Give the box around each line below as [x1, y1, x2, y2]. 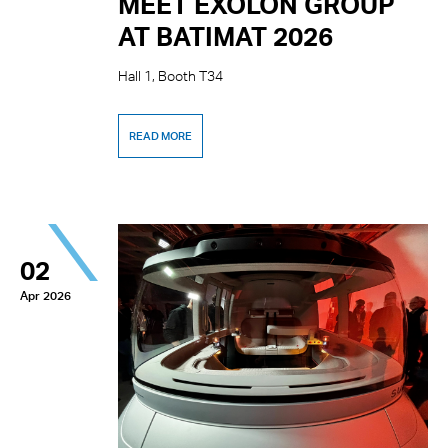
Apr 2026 [20, 287, 71, 304]
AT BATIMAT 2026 [118, 19, 333, 53]
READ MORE [129, 129, 192, 144]
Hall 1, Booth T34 [118, 67, 223, 85]
